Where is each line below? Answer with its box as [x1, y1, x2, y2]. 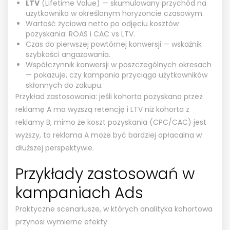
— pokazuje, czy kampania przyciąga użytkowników [26, 69, 207, 80]
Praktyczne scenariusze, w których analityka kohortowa [15, 203, 213, 214]
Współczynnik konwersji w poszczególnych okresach [26, 59, 212, 70]
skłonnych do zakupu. [26, 80, 103, 90]
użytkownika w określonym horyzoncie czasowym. [26, 8, 204, 18]
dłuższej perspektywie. [15, 142, 94, 153]
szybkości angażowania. [26, 49, 110, 60]
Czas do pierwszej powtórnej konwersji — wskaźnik [26, 39, 202, 49]
